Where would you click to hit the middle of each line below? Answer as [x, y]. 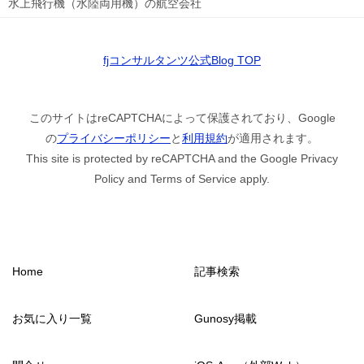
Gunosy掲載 [225, 318]
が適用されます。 [273, 138]
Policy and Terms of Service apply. [182, 178]
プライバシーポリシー [114, 138]
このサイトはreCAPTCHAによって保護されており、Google [182, 117]
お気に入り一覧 [52, 318]
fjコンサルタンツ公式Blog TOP [182, 60]
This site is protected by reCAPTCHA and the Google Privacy [182, 158]
